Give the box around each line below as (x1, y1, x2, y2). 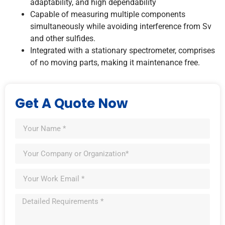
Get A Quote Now (15, 94, 128, 113)
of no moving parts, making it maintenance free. (30, 58, 200, 68)
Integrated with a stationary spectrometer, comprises (30, 46, 215, 56)
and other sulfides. (30, 34, 95, 44)
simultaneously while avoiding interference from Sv (30, 22, 211, 32)
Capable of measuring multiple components (30, 10, 185, 20)
